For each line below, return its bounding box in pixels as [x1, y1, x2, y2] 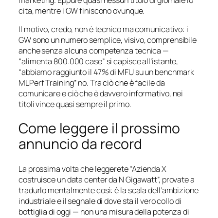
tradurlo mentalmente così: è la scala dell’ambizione [18, 185, 199, 196]
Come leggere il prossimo [18, 119, 180, 138]
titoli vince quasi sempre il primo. [18, 98, 131, 109]
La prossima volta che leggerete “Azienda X [18, 163, 166, 175]
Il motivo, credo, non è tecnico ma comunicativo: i [18, 23, 188, 35]
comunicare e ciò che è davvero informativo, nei [18, 88, 183, 99]
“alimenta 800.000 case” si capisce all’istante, [18, 55, 179, 67]
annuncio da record [18, 134, 143, 154]
